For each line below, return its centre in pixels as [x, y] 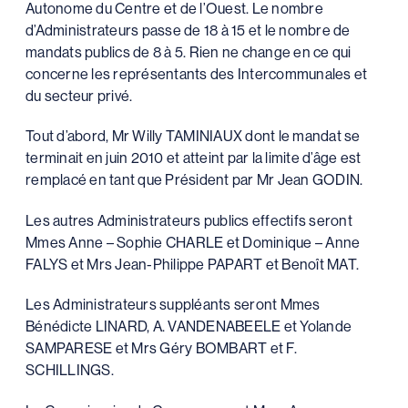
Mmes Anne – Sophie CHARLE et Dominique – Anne [193, 242]
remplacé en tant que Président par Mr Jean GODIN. [194, 180]
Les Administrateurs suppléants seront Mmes [173, 305]
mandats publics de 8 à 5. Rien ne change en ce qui [189, 51]
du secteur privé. [79, 95]
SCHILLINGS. [70, 370]
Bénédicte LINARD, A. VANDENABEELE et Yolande [189, 326]
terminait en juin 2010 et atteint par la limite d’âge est [194, 158]
